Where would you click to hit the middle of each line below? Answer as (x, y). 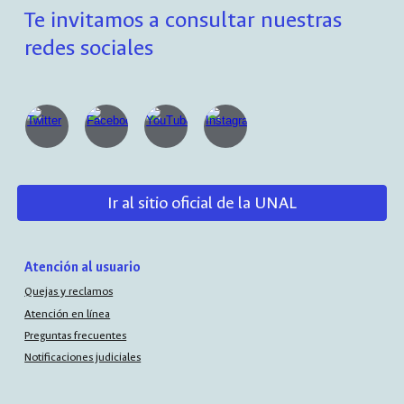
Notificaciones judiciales (83, 358)
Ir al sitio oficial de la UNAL (202, 203)
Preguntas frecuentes (76, 335)
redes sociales (89, 48)
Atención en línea (68, 313)
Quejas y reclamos (69, 292)
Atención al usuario (83, 267)
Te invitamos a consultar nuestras (184, 20)
